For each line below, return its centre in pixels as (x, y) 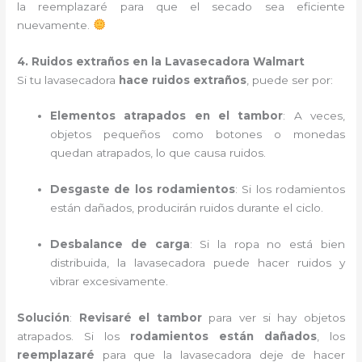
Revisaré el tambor (140, 318)
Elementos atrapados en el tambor (167, 116)
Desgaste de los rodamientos (143, 189)
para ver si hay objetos (273, 318)
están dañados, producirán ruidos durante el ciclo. (187, 208)
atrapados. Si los (74, 336)
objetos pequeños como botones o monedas (198, 135)
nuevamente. (55, 25)
